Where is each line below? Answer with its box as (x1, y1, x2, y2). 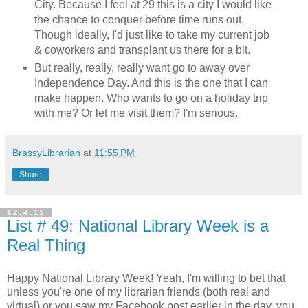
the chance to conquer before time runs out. (34, 14, 244, 26)
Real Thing (7, 236, 85, 255)
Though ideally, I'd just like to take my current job (34, 29, 269, 41)
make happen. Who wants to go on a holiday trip (34, 92, 268, 104)
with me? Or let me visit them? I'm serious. (34, 107, 238, 120)
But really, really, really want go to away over (34, 62, 250, 74)
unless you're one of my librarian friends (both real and (7, 286, 270, 298)
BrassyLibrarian (12, 147, 80, 159)
